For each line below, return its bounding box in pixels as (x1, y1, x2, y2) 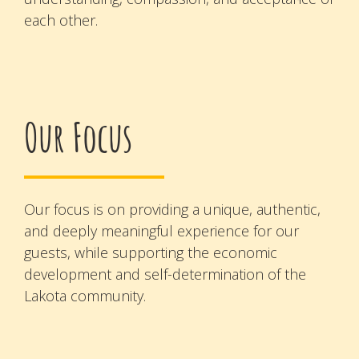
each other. (24, 10, 98, 30)
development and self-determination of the (24, 264, 306, 284)
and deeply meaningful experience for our (24, 221, 299, 241)
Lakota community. (24, 286, 146, 306)
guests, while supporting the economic (24, 243, 277, 263)
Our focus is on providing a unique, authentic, (24, 200, 321, 220)
